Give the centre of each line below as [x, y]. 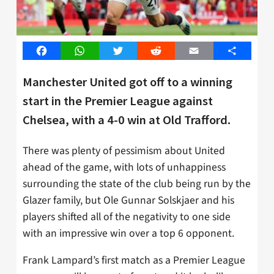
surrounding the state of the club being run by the [137, 183]
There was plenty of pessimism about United [124, 150]
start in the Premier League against [118, 101]
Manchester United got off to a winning [128, 82]
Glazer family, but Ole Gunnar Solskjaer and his [128, 200]
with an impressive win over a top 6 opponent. [128, 233]
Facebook [61, 51]
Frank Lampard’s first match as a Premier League [134, 261]
